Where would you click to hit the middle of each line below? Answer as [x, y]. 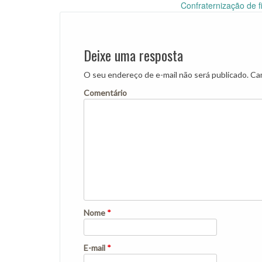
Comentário [105, 92]
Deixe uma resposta [133, 55]
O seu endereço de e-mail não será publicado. [166, 74]
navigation [99, 33]
